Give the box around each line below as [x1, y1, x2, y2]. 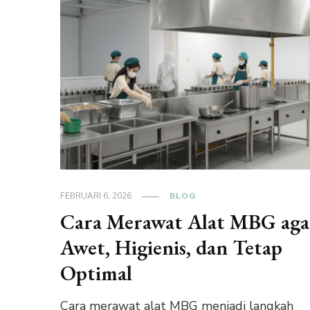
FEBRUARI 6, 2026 [60, 190, 132, 202]
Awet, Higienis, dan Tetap [60, 234, 283, 262]
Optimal [60, 259, 133, 287]
